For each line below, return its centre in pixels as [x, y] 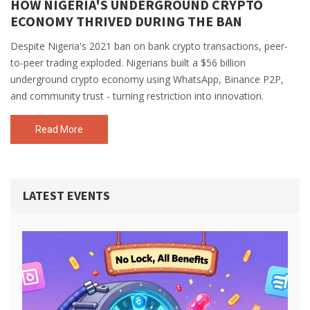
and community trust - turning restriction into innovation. [137, 96]
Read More [59, 129]
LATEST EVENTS [66, 195]
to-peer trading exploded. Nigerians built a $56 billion [128, 63]
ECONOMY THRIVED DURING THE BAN [126, 21]
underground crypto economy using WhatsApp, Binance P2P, [147, 79]
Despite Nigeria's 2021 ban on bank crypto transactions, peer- [149, 46]
